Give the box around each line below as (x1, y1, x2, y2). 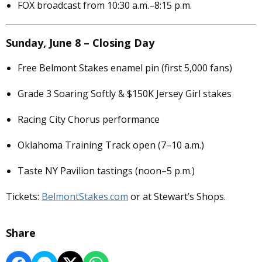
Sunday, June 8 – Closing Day (6, 36, 154, 50)
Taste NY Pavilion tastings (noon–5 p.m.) (18, 164, 195, 178)
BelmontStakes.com (42, 190, 128, 204)
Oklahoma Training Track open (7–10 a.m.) (18, 139, 204, 152)
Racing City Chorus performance (18, 113, 160, 126)
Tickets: (6, 190, 42, 204)
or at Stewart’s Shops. (128, 190, 226, 204)
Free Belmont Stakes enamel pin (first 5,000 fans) (18, 61, 232, 75)
